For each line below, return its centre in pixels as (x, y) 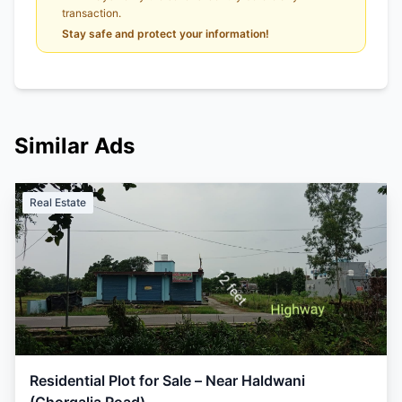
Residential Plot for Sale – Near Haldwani (167, 380)
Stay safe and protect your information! (166, 34)
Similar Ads (74, 146)
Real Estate (58, 202)
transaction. (92, 13)
